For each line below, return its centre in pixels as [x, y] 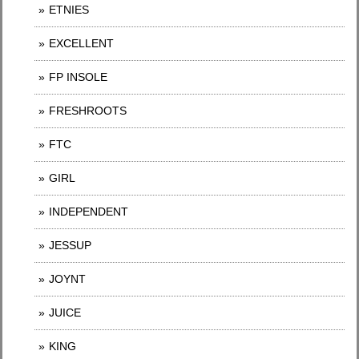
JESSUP [70, 245]
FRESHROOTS [88, 110]
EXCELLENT [81, 43]
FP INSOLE [78, 77]
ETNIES [69, 9]
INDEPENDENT [89, 211]
